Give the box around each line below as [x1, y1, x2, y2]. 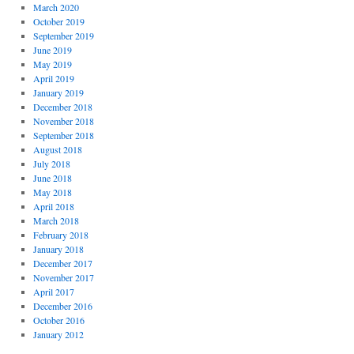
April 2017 [32, 285, 74, 298]
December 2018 [32, 100, 92, 113]
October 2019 [32, 15, 85, 28]
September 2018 [32, 129, 94, 141]
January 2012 [32, 328, 84, 341]
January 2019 [32, 86, 84, 99]
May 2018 [32, 186, 72, 198]
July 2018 [32, 157, 70, 170]
